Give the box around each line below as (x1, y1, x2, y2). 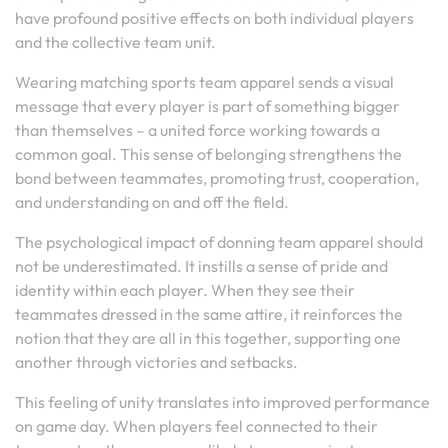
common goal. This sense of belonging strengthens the (15, 144, 402, 164)
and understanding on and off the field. (15, 192, 289, 212)
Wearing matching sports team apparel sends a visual (15, 72, 394, 92)
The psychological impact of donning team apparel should (15, 232, 423, 252)
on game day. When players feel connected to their (15, 416, 378, 436)
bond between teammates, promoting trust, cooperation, (15, 168, 419, 188)
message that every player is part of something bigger (15, 96, 400, 116)
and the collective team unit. (15, 32, 216, 52)
